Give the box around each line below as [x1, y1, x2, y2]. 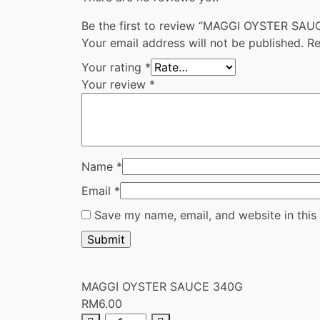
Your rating [81, 60, 145, 75]
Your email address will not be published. [81, 36, 304, 51]
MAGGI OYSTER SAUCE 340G [81, 279, 243, 294]
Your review [81, 77, 149, 92]
